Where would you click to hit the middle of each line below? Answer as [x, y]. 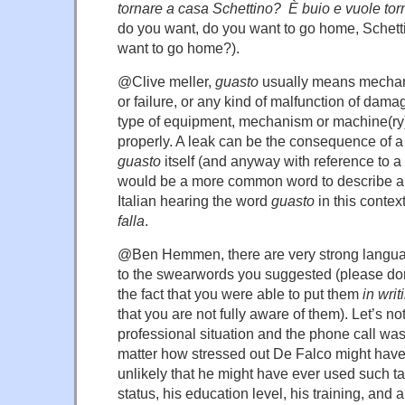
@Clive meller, [166, 82]
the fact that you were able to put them [240, 294]
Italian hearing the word [194, 201]
